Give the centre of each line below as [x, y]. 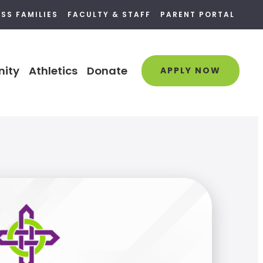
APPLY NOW [190, 70]
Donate [107, 70]
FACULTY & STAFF [109, 14]
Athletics [53, 70]
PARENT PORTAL [197, 14]
